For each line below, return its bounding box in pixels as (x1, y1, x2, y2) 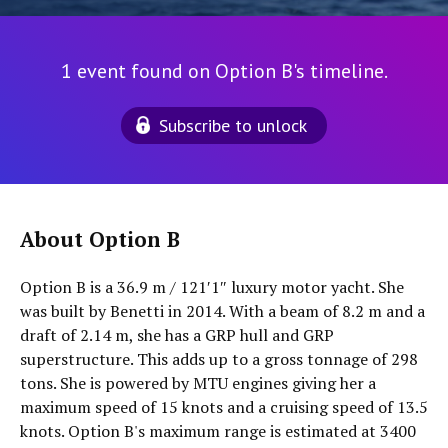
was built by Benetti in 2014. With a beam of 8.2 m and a (20, 300, 425, 322)
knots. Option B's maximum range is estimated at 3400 (20, 420, 416, 442)
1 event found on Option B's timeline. (60, 58, 388, 84)
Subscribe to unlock (159, 114, 307, 137)
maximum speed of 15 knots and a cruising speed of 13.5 (20, 396, 428, 418)
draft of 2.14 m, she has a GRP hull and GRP (20, 324, 334, 346)
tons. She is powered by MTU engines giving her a (20, 372, 376, 394)
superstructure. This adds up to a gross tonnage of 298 (20, 348, 418, 370)
